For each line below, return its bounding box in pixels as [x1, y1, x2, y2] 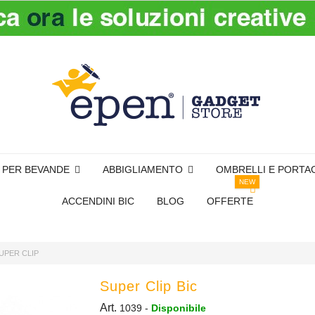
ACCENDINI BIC [62, 195, 134, 207]
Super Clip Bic [99, 278, 198, 294]
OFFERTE [207, 195, 253, 207]
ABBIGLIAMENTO [103, 163, 186, 175]
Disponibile [150, 302, 206, 314]
